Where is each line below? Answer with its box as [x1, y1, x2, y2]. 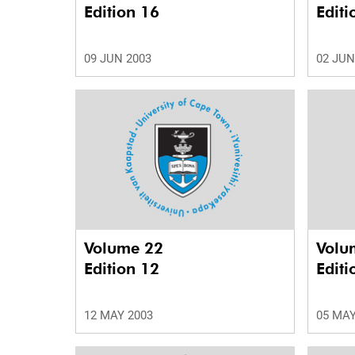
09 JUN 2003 [84, 52, 151, 67]
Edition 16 [84, 2, 159, 22]
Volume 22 [84, 239, 168, 258]
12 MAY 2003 [84, 308, 153, 323]
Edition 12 [84, 259, 159, 279]
